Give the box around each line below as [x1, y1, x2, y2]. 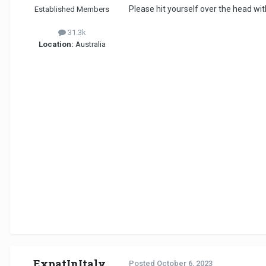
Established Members [34, 5, 109, 14]
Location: [38, 39, 74, 49]
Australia [73, 39, 106, 49]
